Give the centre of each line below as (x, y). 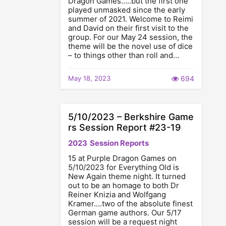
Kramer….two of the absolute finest (130, 204)
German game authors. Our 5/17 (125, 213)
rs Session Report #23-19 (124, 127)
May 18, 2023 (89, 78)
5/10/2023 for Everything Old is (124, 167)
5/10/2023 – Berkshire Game (131, 117)
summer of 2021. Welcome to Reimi (131, 19)
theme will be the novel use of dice (130, 46)
